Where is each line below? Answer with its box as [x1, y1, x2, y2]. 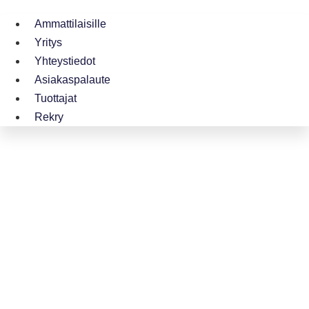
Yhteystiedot [34, 54, 95, 67]
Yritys [34, 36, 62, 48]
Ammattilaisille [34, 17, 106, 30]
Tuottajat [34, 92, 77, 104]
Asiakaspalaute [34, 73, 110, 86]
